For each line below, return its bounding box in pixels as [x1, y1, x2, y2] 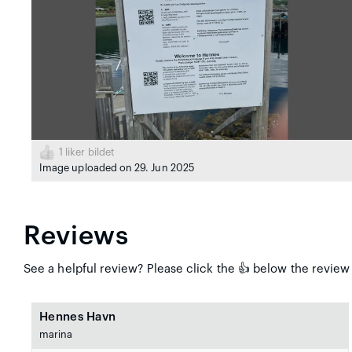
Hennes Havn [39, 310, 116, 323]
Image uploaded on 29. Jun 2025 [39, 163, 194, 173]
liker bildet [63, 147, 115, 157]
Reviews [24, 222, 129, 249]
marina [39, 329, 73, 339]
